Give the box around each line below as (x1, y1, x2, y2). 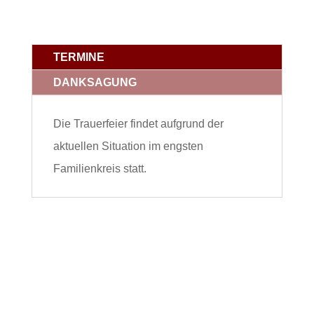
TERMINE (53, 51, 104, 63)
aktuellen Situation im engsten (53, 140, 203, 152)
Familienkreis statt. (53, 163, 146, 175)
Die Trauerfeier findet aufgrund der (53, 118, 224, 130)
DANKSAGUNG (53, 76, 137, 88)
